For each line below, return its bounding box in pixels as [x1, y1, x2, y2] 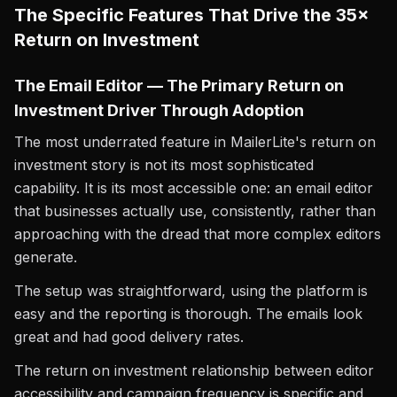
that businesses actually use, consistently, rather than [14, 202, 376, 220]
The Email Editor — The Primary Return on [14, 76, 344, 95]
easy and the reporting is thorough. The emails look [14, 305, 362, 323]
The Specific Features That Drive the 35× [14, 4, 370, 26]
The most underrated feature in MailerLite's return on [14, 133, 376, 151]
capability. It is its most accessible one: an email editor [14, 179, 373, 197]
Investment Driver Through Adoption [14, 101, 304, 120]
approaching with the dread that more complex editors [14, 225, 381, 243]
